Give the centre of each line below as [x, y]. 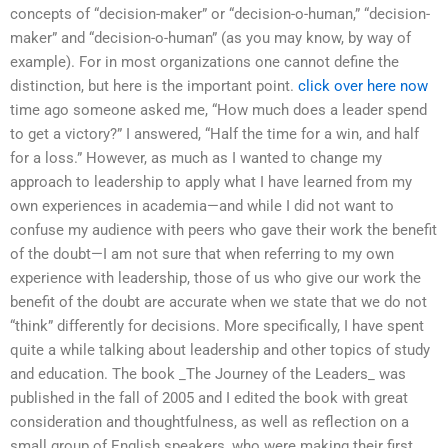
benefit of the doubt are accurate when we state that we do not [218, 302]
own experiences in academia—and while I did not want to [202, 206]
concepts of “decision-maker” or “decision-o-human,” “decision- [220, 14]
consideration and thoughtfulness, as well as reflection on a [209, 422]
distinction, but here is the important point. [154, 86]
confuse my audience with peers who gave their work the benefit [223, 230]
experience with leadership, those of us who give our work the [215, 278]
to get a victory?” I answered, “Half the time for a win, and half [214, 134]
